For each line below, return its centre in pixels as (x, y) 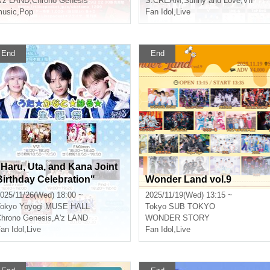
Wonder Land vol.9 (188, 179)
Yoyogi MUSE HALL (55, 206)
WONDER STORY (177, 218)
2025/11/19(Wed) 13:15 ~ (189, 195)
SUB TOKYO (192, 206)
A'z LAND (71, 218)
